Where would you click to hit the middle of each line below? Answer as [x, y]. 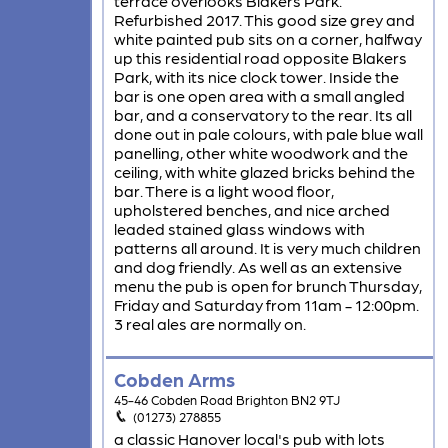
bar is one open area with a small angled [259, 96]
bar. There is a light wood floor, [223, 191]
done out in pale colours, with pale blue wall [268, 134]
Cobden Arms [174, 379]
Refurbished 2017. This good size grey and [264, 20]
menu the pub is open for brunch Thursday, [267, 286]
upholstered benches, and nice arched [251, 210]
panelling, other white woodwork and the [260, 153]
